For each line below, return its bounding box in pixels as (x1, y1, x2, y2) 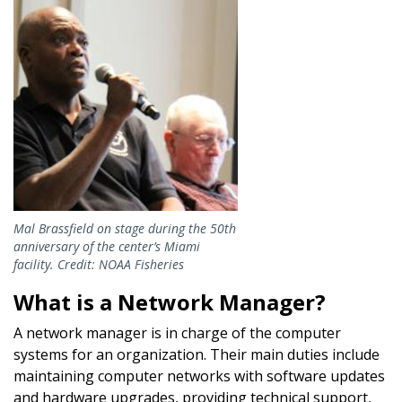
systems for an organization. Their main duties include (13, 344, 380, 364)
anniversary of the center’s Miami (13, 237, 200, 255)
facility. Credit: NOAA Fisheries (13, 255, 184, 273)
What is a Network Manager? (13, 286, 326, 317)
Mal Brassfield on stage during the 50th (13, 219, 236, 237)
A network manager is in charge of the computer (13, 322, 341, 343)
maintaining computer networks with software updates (13, 365, 385, 386)
